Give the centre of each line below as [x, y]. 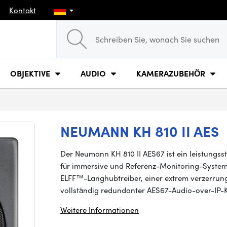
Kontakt [23, 10]
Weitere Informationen [100, 210]
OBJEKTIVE [30, 73]
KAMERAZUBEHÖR [171, 73]
